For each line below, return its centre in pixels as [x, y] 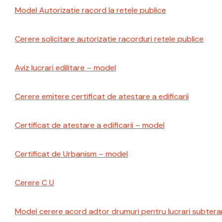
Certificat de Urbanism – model [71, 154]
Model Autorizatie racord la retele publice [90, 10]
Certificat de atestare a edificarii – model [90, 125]
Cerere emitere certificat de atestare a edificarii [102, 96]
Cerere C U [34, 183]
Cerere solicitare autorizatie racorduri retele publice [109, 39]
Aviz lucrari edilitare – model [65, 68]
